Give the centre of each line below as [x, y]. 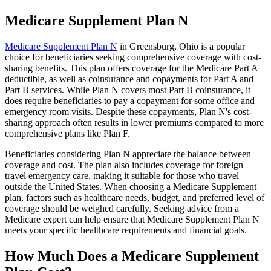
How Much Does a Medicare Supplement [132, 256]
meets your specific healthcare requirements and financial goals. [126, 230]
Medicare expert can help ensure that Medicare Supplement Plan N [132, 220]
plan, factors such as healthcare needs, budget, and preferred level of [135, 198]
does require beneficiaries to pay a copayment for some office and [130, 101]
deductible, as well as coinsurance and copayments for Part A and [129, 79]
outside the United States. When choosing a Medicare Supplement [131, 187]
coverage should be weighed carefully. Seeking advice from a [122, 209]
